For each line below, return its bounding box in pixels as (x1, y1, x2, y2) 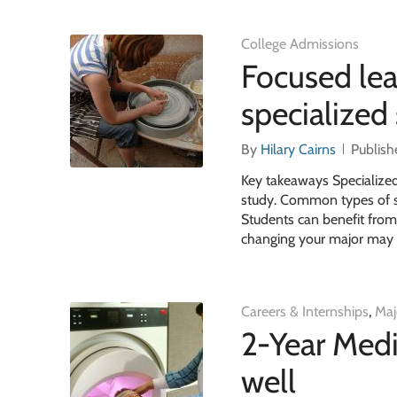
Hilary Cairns (261, 140, 337, 158)
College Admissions (241, 35, 360, 52)
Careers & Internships (241, 302, 370, 320)
